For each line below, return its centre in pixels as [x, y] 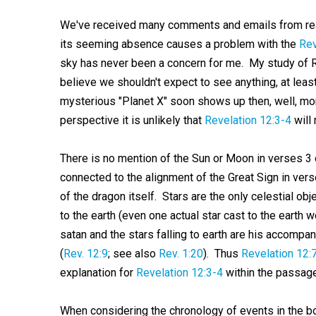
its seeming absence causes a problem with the [179, 44]
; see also [133, 254]
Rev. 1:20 [181, 254]
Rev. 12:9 [85, 254]
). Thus [222, 254]
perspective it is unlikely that [132, 120]
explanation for [98, 273]
